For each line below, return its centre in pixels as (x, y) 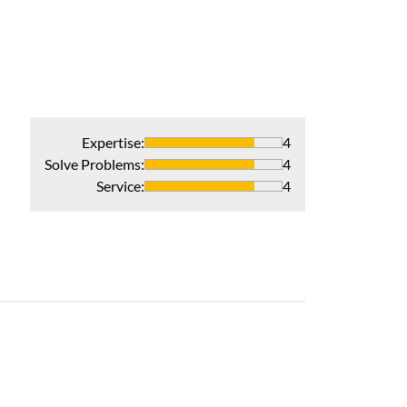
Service (119, 186)
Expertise (111, 143)
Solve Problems (93, 164)
